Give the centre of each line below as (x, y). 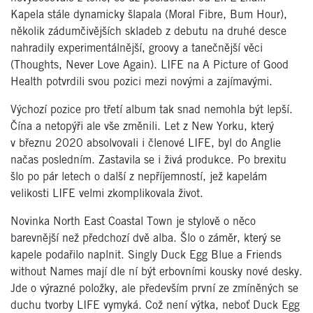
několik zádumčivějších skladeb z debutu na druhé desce (148, 31)
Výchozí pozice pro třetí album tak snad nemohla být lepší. (152, 110)
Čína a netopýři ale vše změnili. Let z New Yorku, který (142, 126)
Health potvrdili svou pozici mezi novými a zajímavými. (141, 82)
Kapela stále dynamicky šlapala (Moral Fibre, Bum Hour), (149, 15)
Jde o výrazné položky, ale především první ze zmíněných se (154, 289)
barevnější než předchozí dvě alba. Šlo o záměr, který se (146, 238)
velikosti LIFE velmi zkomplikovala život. (107, 194)
